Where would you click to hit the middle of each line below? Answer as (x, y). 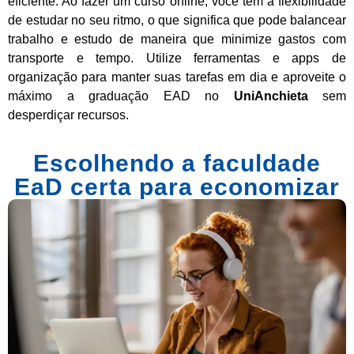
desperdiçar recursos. (68, 115)
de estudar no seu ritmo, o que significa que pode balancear (177, 20)
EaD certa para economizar (177, 187)
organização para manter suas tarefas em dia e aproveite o (177, 77)
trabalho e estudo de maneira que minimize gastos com (177, 39)
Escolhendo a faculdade (177, 164)
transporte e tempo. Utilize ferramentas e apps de (177, 58)
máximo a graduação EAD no (121, 96)
